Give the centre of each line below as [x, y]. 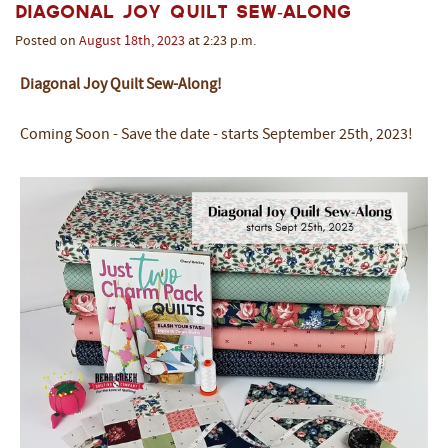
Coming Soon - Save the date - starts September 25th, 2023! [216, 135]
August [100, 42]
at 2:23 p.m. [220, 42]
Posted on [47, 42]
